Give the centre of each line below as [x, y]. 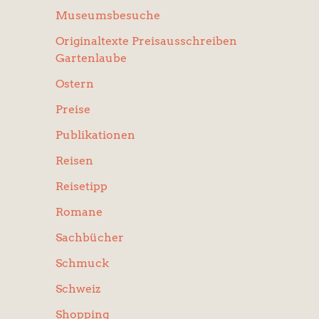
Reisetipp [82, 186]
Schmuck [82, 263]
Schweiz [78, 289]
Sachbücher [90, 237]
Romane [79, 212]
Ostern [75, 84]
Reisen [74, 161]
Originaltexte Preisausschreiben [146, 41]
